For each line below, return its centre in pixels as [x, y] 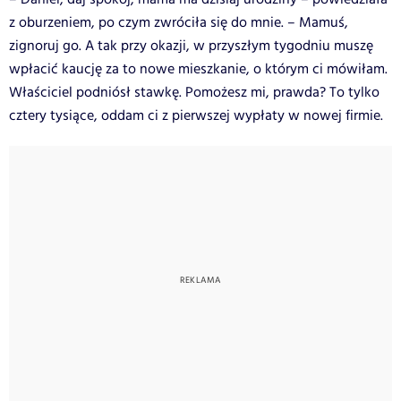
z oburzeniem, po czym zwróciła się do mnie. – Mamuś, [179, 22]
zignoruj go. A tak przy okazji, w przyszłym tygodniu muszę [191, 46]
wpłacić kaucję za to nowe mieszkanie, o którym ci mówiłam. [198, 69]
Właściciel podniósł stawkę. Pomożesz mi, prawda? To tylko [194, 92]
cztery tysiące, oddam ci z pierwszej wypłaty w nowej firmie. [196, 115]
